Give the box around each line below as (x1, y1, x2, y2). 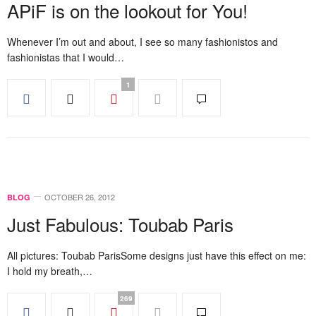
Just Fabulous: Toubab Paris (7, 211, 233, 237)
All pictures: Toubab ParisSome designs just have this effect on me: (7, 248, 306, 262)
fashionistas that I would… (7, 50, 124, 64)
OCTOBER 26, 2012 (44, 191, 115, 202)
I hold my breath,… (7, 264, 92, 278)
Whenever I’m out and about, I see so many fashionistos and (7, 35, 278, 49)
